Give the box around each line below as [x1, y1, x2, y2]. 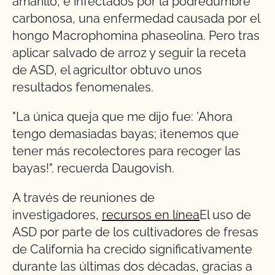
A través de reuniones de [12, 190, 155, 206]
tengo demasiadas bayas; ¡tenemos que [12, 126, 239, 142]
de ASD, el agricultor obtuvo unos [12, 63, 202, 78]
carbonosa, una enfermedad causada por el [12, 11, 260, 26]
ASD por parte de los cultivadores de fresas [12, 225, 258, 240]
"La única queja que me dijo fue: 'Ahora [12, 109, 233, 125]
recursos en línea [102, 207, 199, 223]
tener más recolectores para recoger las [12, 144, 241, 159]
